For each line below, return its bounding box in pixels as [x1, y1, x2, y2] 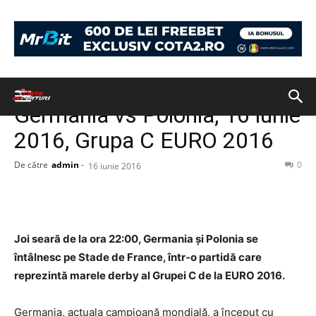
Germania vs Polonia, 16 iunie [14, 102, 300, 128]
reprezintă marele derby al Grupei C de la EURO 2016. [14, 269, 285, 282]
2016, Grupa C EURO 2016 [14, 127, 274, 154]
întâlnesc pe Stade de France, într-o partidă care [14, 250, 262, 264]
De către [14, 159, 48, 171]
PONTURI [81, 85, 112, 95]
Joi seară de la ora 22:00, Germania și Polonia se [14, 232, 258, 245]
